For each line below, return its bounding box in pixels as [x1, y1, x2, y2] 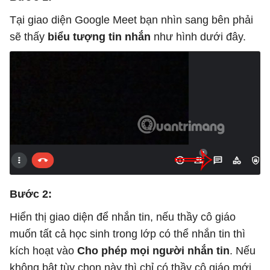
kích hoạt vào [10, 245, 77, 257]
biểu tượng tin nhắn [48, 30, 151, 43]
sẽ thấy [10, 30, 48, 43]
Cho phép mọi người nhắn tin [77, 245, 230, 257]
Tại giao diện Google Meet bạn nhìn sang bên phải [10, 13, 253, 26]
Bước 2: [10, 188, 52, 201]
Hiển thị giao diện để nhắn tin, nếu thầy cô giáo [10, 211, 236, 224]
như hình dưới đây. [151, 30, 246, 43]
